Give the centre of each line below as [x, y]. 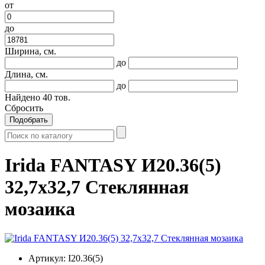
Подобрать [29, 120]
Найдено [24, 97]
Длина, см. [26, 74]
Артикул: [47, 258]
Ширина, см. [30, 51]
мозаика [40, 209]
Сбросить [24, 108]
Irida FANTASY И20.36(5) [113, 165]
